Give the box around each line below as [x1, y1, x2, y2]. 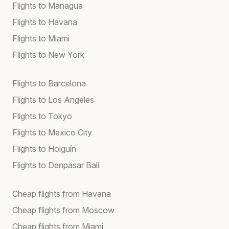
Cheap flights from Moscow [12, 204, 114, 215]
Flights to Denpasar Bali [12, 159, 99, 170]
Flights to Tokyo [12, 110, 72, 121]
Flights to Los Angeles [12, 94, 94, 105]
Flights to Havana [12, 16, 77, 27]
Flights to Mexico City [12, 127, 92, 138]
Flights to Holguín [12, 143, 76, 154]
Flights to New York [12, 49, 84, 60]
